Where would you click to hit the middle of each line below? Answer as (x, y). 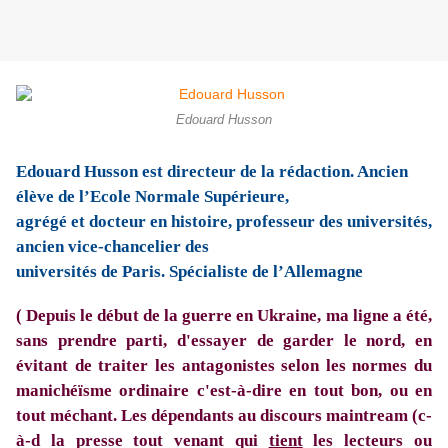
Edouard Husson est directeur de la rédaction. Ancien (212, 172)
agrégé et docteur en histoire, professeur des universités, (224, 222)
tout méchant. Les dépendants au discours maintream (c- (224, 416)
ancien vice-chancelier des (112, 247)
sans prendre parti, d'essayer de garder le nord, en (224, 341)
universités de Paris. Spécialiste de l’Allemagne (189, 272)
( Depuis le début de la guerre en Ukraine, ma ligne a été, (224, 316)
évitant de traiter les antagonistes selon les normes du (224, 366)
